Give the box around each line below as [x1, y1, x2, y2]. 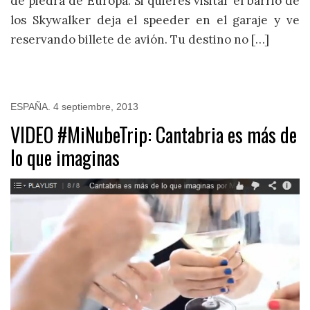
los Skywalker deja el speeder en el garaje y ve [10, 12, 300, 28]
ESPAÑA [10, 101, 48, 113]
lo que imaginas [10, 143, 120, 172]
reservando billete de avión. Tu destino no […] [10, 31, 269, 47]
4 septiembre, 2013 [53, 101, 138, 113]
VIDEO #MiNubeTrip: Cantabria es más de [10, 120, 297, 149]
